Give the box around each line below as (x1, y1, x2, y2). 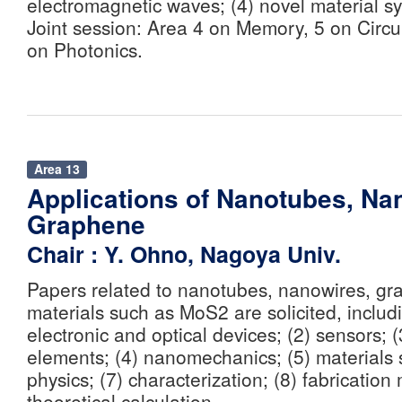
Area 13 (34, 160, 80, 179)
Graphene (27, 206, 145, 243)
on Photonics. (27, 36, 143, 64)
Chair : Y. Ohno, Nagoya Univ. (27, 238, 341, 271)
